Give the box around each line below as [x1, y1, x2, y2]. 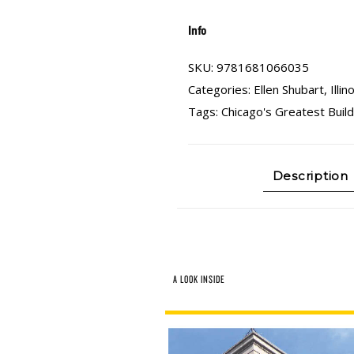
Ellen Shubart [254, 81, 324, 97]
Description [272, 168, 348, 183]
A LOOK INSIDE [173, 273, 225, 285]
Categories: [188, 81, 254, 97]
